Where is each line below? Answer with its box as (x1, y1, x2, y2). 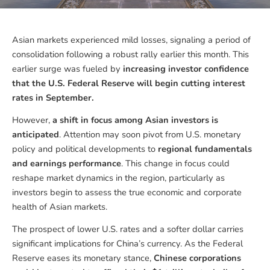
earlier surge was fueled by (12, 62, 123, 75)
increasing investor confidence (123, 62, 249, 75)
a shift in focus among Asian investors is (52, 113, 218, 126)
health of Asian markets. (12, 200, 107, 213)
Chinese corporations (151, 251, 241, 264)
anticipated (12, 128, 59, 140)
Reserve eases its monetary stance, (12, 251, 151, 264)
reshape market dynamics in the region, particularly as (12, 171, 225, 184)
